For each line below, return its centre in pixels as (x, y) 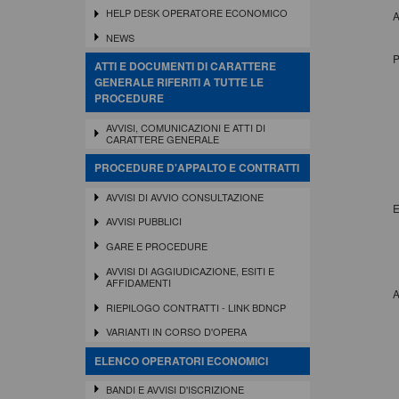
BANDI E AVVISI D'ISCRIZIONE (175, 389)
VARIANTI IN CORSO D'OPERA (176, 332)
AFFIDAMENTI (138, 282)
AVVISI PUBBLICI (143, 221)
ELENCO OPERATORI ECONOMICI (181, 360)
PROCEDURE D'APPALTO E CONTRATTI (197, 168)
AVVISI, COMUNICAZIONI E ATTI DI (185, 127)
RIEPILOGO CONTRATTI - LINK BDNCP (195, 307)
